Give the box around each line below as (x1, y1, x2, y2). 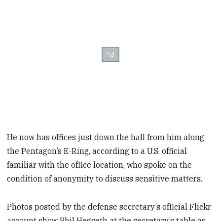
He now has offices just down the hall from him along (7, 132, 205, 143)
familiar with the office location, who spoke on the (7, 160, 192, 170)
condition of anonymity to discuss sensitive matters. (7, 174, 203, 184)
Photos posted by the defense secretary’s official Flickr (7, 201, 212, 212)
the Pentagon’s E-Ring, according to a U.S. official (7, 146, 187, 156)
